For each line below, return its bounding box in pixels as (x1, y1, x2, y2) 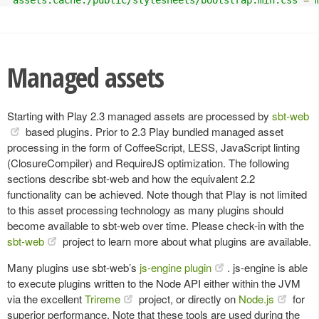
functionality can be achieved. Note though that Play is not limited (7, 186, 307, 202)
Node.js (239, 291, 274, 306)
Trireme (85, 291, 120, 306)
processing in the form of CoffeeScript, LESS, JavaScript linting (7, 139, 300, 155)
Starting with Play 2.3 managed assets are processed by (7, 108, 272, 123)
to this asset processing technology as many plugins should (7, 202, 283, 217)
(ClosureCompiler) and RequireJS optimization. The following (7, 155, 289, 170)
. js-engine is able (227, 259, 308, 275)
